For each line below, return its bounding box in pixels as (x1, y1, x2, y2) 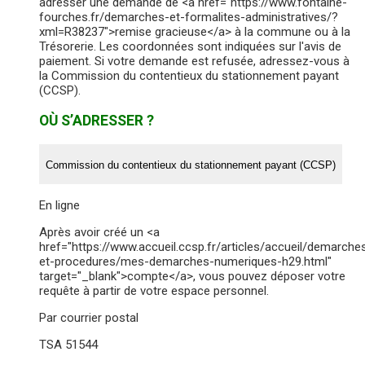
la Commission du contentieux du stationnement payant (39, 68, 339, 84)
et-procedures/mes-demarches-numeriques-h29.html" (39, 254, 332, 270)
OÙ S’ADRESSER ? (39, 112, 154, 130)
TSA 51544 (39, 337, 98, 353)
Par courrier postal (39, 310, 139, 326)
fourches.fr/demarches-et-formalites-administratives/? (39, 10, 338, 25)
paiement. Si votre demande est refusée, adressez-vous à (39, 54, 350, 69)
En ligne (39, 198, 80, 213)
